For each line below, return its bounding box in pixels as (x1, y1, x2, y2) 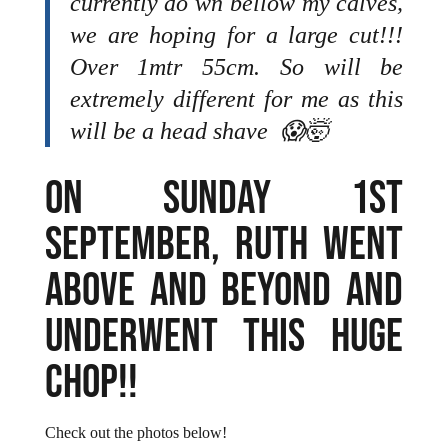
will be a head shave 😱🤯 (69, 118, 329, 145)
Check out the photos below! (44, 424, 227, 442)
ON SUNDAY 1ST (44, 172, 404, 228)
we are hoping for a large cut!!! (69, 22, 404, 49)
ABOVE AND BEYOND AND (44, 264, 404, 320)
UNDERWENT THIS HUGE (44, 310, 404, 366)
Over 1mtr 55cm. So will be (69, 54, 404, 81)
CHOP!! (44, 356, 138, 412)
